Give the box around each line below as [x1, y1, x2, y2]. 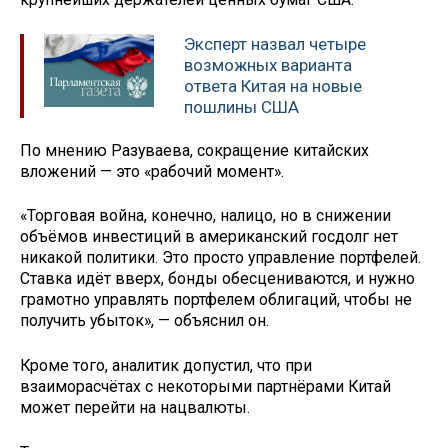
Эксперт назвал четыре [184, 34, 366, 55]
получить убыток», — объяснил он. [20, 311, 269, 331]
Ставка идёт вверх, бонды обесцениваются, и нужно [20, 269, 415, 289]
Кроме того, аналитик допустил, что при [20, 356, 312, 376]
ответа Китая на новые [184, 76, 362, 97]
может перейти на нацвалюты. [20, 398, 250, 418]
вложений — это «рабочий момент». [20, 161, 284, 181]
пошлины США [184, 97, 299, 118]
